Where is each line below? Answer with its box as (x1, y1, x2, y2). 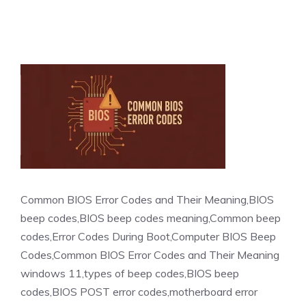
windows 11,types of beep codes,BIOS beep (20, 266, 239, 281)
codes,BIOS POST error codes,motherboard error (20, 285, 258, 299)
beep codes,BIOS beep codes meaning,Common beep (20, 211, 281, 225)
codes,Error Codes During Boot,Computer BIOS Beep (20, 229, 276, 244)
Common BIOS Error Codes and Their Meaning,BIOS (20, 193, 274, 207)
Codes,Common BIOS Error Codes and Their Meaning (20, 248, 279, 262)
